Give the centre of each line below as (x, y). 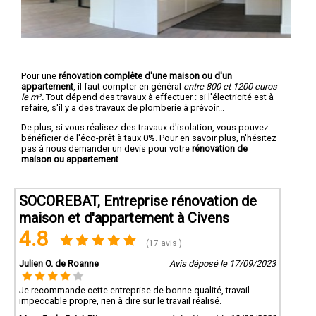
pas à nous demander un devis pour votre (107, 148)
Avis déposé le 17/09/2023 (222, 263)
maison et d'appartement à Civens (124, 218)
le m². (32, 97)
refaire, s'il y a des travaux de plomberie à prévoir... (123, 107)
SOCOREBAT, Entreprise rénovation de (138, 201)
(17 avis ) (163, 243)
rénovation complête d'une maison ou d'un (145, 75)
